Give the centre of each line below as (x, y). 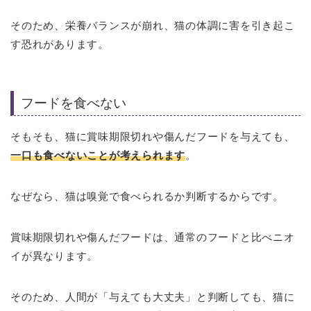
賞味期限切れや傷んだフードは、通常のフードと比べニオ (153, 237)
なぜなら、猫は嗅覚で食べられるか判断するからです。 (147, 196)
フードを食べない (74, 103)
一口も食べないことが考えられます (98, 155)
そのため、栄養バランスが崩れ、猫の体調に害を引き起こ (153, 25)
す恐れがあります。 (60, 44)
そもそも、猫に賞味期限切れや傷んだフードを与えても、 (153, 137)
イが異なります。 (54, 256)
